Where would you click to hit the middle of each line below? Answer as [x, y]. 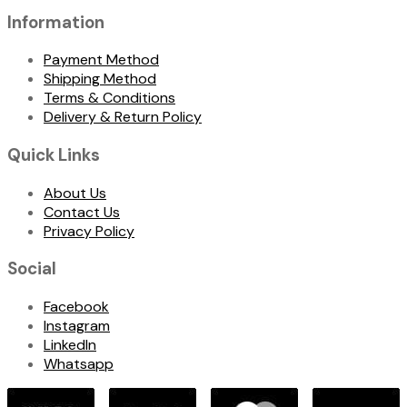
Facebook [76, 307]
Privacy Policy [89, 231]
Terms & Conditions [109, 98]
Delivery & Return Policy [123, 117]
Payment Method [101, 60]
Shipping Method [100, 79]
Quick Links [54, 155]
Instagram [77, 326]
